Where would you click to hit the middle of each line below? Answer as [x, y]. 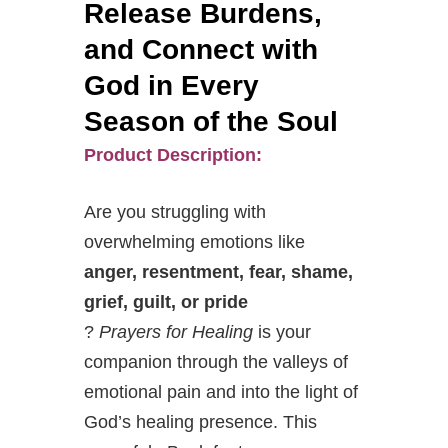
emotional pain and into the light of [221, 391]
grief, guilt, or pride [166, 301]
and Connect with [201, 49]
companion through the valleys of [216, 361]
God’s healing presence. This [200, 421]
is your [282, 331]
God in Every [171, 85]
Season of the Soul [211, 121]
